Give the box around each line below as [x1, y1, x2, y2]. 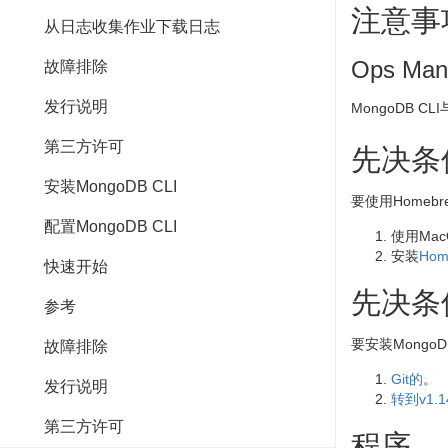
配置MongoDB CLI [44, 218, 177, 235]
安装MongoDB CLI [44, 178, 177, 195]
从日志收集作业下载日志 [20, 18, 220, 35]
